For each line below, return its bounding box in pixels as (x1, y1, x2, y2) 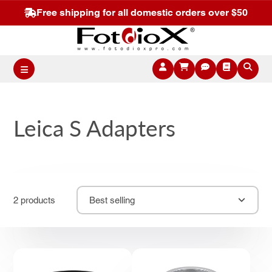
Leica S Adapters (13, 114, 176, 141)
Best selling (89, 194, 135, 205)
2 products (13, 194, 56, 205)
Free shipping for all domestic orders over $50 (36, 6, 248, 18)
